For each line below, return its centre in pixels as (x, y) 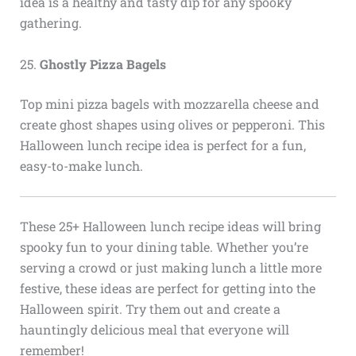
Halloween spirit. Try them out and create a (150, 309)
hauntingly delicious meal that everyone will (154, 330)
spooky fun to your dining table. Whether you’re (164, 247)
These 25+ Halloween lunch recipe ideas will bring (170, 226)
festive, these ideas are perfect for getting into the (167, 288)
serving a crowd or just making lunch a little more (170, 268)
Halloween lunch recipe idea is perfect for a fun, (163, 145)
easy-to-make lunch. (81, 165)
